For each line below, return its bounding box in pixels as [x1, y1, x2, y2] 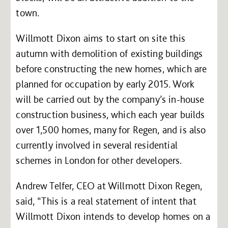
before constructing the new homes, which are [16, 62, 207, 75]
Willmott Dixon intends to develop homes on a [16, 210, 211, 222]
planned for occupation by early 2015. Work [16, 77, 195, 90]
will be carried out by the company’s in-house [16, 93, 205, 105]
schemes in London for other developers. [16, 154, 182, 166]
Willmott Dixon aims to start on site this [16, 32, 185, 44]
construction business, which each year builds [16, 108, 205, 121]
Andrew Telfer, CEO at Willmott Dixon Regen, [16, 179, 203, 192]
